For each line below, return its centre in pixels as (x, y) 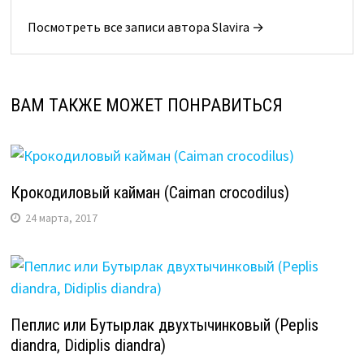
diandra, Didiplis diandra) (88, 345)
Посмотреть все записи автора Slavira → (145, 26)
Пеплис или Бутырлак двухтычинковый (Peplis (164, 325)
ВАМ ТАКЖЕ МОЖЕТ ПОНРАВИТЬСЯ (146, 105)
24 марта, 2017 (61, 217)
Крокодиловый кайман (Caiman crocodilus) (149, 192)
